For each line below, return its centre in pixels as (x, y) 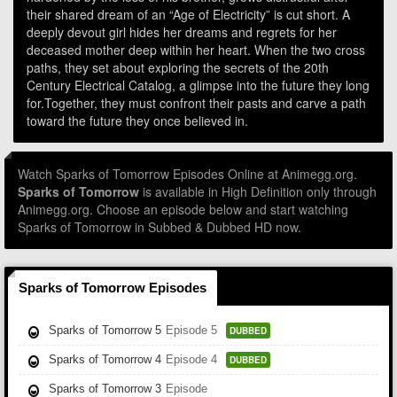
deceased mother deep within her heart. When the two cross (196, 50)
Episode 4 (191, 359)
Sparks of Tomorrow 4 (105, 359)
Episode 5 (191, 330)
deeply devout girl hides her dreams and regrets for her (182, 32)
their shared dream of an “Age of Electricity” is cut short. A (188, 14)
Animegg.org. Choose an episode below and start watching (183, 209)
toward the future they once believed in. (137, 121)
